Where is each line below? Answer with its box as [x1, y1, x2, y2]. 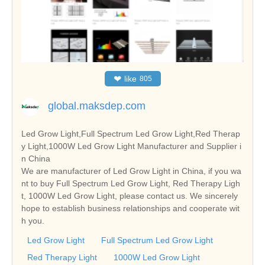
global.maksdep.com [48, 99, 146, 112]
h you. [21, 215, 44, 225]
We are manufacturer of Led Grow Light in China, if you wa [21, 166, 241, 176]
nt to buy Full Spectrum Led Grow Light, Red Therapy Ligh [21, 178, 240, 188]
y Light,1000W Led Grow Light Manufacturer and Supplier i [21, 141, 241, 151]
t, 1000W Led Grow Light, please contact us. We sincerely [21, 190, 238, 201]
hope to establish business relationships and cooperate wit [21, 203, 240, 213]
